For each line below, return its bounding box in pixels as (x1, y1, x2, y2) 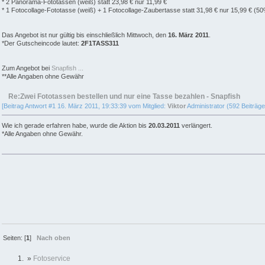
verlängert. (180, 122, 212, 130)
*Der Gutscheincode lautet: (2, 40, 81, 47)
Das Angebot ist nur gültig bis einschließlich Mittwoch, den (2, 31, 168, 39)
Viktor (167, 102, 186, 110)
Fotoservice (33, 254, 70, 263)
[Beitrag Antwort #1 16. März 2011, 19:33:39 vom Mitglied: (2, 102, 167, 110)
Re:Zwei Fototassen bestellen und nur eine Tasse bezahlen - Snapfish (8, 92, 241, 101)
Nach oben (37, 234, 71, 241)
